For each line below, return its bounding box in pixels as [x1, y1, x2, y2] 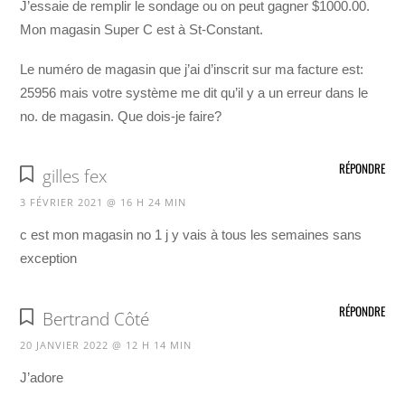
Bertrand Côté [42, 306, 149, 331]
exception [20, 250, 78, 267]
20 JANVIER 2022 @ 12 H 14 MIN [20, 337, 193, 352]
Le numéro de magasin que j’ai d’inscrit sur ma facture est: [20, 61, 364, 78]
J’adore [20, 369, 64, 385]
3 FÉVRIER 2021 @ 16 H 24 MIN [20, 195, 187, 210]
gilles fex [42, 165, 107, 189]
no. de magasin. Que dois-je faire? [20, 108, 222, 125]
